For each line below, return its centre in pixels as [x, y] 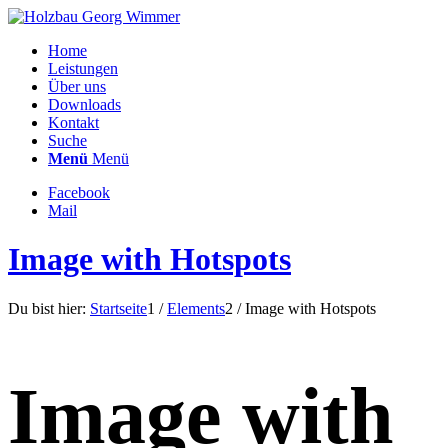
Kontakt [73, 122]
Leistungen [83, 68]
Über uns [77, 86]
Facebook [79, 192]
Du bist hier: [47, 308]
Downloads [84, 104]
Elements [196, 308]
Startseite [118, 308]
